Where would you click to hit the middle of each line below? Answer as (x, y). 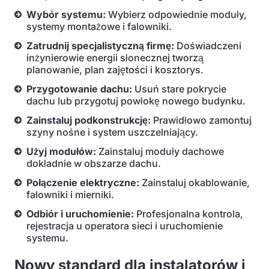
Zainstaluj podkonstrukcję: (89, 120)
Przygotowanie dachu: (79, 89)
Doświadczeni (208, 46)
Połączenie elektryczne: (83, 183)
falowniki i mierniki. (70, 195)
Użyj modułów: (61, 151)
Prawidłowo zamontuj (201, 120)
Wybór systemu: (66, 14)
